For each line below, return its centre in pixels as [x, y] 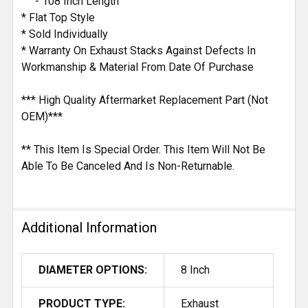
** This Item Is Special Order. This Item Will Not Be [143, 149]
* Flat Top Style [58, 17]
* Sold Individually [65, 34]
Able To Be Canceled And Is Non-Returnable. [128, 166]
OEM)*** [42, 116]
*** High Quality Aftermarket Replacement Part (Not [145, 100]
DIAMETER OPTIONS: [93, 269]
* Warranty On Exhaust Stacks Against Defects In [139, 50]
